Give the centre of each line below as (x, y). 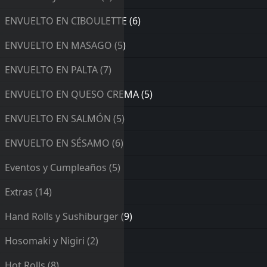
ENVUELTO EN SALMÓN (58, 119)
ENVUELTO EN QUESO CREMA (72, 94)
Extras (19, 192)
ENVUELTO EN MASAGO (58, 46)
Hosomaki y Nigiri (45, 241)
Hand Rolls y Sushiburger (62, 217)
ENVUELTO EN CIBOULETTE (66, 21)
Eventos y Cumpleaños (56, 168)
